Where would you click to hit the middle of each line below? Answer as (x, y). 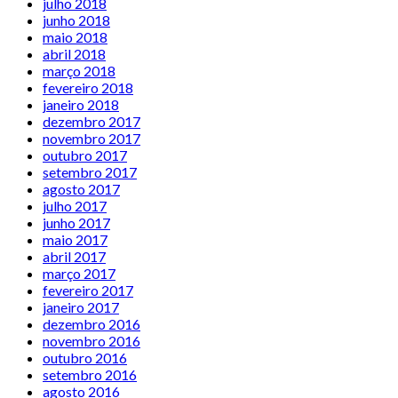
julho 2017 (75, 205)
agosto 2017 (81, 188)
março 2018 (79, 70)
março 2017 (79, 273)
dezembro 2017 (92, 121)
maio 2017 (75, 239)
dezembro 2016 (92, 323)
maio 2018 (75, 36)
